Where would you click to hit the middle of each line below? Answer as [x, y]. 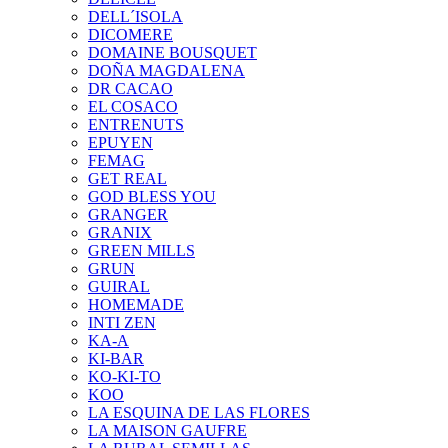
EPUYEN [120, 142]
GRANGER [128, 214]
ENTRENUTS [136, 124]
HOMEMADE [136, 304]
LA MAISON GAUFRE [167, 430]
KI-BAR [116, 358]
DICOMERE [130, 34]
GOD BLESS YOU [152, 196]
